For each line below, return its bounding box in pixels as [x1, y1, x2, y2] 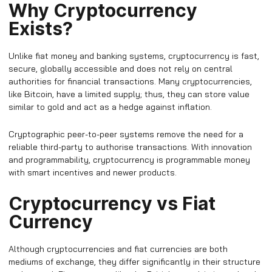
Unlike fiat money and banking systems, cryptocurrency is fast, [8, 50, 259, 61]
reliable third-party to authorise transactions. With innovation [8, 141, 252, 152]
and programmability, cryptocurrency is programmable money [8, 154, 250, 165]
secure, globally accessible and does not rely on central [8, 63, 233, 74]
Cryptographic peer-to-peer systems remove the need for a [8, 129, 243, 140]
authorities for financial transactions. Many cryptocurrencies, [8, 75, 252, 87]
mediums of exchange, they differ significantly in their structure [8, 256, 260, 267]
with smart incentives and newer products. [8, 167, 177, 178]
